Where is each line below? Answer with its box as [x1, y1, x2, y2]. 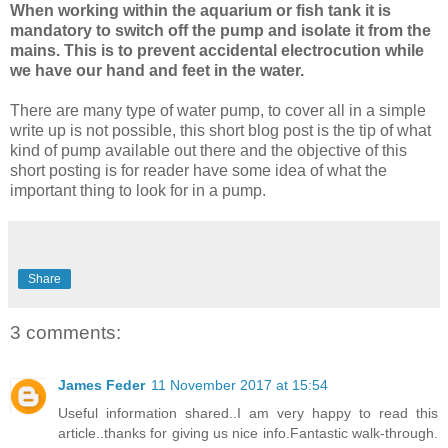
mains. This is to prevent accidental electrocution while [10, 42, 424, 60]
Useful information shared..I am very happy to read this [58, 404, 438, 421]
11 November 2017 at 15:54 [151, 376, 328, 393]
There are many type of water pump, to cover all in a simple [10, 102, 426, 120]
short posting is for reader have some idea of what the [10, 162, 387, 180]
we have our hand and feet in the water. [10, 62, 304, 80]
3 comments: [10, 322, 121, 344]
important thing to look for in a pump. [10, 182, 266, 200]
